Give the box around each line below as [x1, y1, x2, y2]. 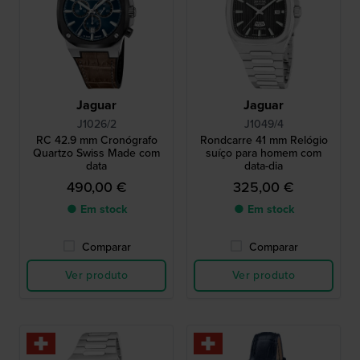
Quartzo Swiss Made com [33, 144, 160, 162]
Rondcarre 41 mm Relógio [199, 131, 328, 149]
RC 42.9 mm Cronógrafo [35, 131, 157, 149]
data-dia [244, 157, 283, 174]
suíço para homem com [206, 144, 321, 162]
